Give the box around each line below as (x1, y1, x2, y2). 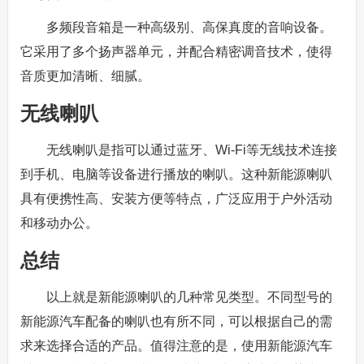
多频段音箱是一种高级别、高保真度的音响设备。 (45, 20, 332, 34)
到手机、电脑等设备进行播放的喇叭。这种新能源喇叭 (19, 167, 332, 181)
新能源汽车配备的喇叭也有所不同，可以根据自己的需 (19, 314, 332, 328)
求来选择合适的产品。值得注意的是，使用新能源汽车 (19, 339, 332, 353)
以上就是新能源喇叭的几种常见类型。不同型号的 (45, 290, 332, 304)
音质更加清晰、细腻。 (19, 69, 150, 83)
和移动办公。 (19, 216, 98, 230)
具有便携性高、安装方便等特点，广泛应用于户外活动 (19, 192, 332, 206)
